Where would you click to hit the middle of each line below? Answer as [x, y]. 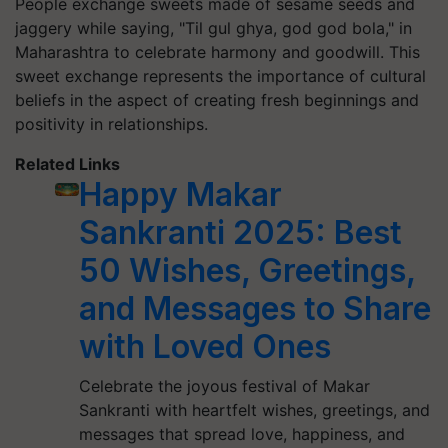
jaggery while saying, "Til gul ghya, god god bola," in [213, 28]
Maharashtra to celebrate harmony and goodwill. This [217, 52]
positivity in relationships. [111, 124]
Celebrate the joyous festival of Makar [224, 386]
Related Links [67, 164]
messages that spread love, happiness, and [241, 434]
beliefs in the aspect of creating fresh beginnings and [217, 100]
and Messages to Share [254, 308]
